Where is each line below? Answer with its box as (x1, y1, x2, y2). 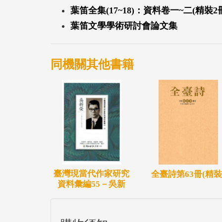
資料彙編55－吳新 (57, 179, 125, 189)
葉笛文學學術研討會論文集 (70, 20, 177, 31)
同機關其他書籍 (51, 57, 134, 71)
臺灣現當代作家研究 (54, 169, 129, 179)
